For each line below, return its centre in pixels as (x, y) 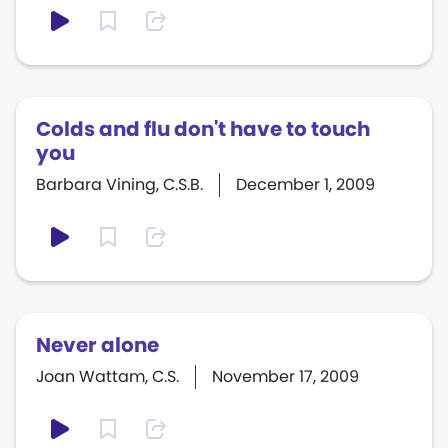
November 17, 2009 (285, 376)
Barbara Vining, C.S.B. (119, 184)
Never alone (97, 345)
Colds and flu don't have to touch (203, 129)
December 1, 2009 (305, 184)
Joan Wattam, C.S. (107, 376)
